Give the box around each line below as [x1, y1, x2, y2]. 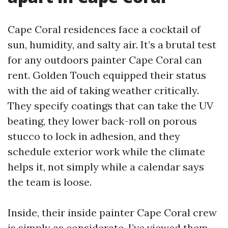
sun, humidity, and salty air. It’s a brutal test [8, 38, 216, 51]
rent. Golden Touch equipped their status [8, 69, 206, 81]
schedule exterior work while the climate [8, 145, 205, 158]
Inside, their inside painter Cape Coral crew [8, 206, 217, 219]
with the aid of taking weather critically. [8, 84, 199, 97]
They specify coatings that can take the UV [8, 99, 213, 112]
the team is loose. [8, 176, 92, 188]
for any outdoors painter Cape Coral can [8, 53, 202, 66]
